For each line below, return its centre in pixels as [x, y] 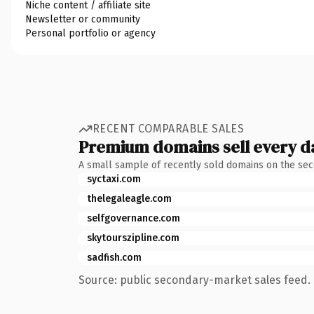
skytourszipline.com [133, 238]
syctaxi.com [114, 179]
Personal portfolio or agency [90, 33]
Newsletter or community [83, 19]
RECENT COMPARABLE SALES [169, 129]
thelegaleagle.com [129, 198]
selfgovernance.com [134, 218]
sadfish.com [114, 257]
